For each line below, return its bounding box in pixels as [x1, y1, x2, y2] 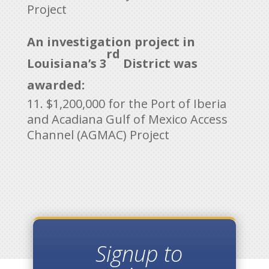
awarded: [26, 76, 85, 93]
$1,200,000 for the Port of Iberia [46, 95, 226, 112]
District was [119, 55, 198, 71]
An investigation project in [26, 33, 195, 50]
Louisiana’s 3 [26, 55, 106, 71]
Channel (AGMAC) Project [26, 126, 169, 143]
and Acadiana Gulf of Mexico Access [26, 110, 228, 127]
